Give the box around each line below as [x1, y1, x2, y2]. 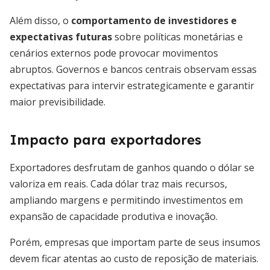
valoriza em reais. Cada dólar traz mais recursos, [10, 177, 227, 190]
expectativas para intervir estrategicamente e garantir [10, 79, 254, 92]
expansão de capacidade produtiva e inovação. [10, 210, 218, 223]
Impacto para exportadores [10, 131, 201, 148]
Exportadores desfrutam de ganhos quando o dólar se [10, 161, 254, 174]
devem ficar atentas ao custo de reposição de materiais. [10, 252, 259, 265]
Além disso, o [10, 14, 71, 27]
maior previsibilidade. [10, 95, 105, 108]
